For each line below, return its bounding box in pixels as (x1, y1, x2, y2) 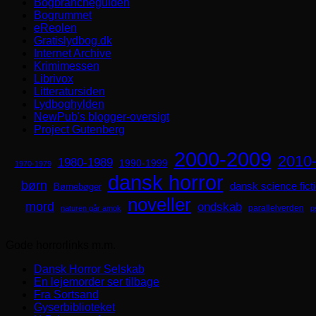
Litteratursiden (34, 85, 105, 98)
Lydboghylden (34, 98, 104, 111)
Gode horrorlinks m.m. (6, 239, 116, 252)
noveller (128, 195, 191, 215)
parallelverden (248, 203, 304, 214)
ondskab (197, 200, 242, 214)
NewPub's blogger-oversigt (34, 111, 169, 123)
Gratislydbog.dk (34, 35, 112, 47)
